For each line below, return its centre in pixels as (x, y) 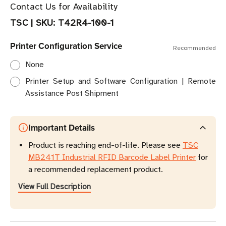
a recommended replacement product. (96, 170)
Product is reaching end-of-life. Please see (105, 146)
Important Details (62, 128)
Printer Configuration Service (66, 46)
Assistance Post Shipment (72, 94)
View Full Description (54, 187)
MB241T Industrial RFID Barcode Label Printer (112, 158)
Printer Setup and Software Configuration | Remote (121, 81)
